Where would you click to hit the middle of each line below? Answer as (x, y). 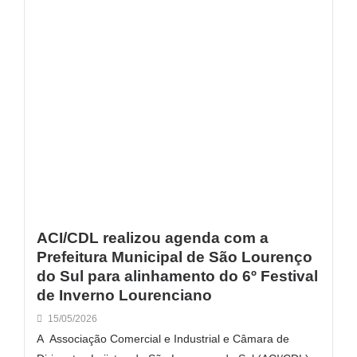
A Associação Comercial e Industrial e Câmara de (163, 338)
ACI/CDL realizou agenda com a (153, 237)
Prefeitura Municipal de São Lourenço (175, 257)
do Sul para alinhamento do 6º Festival (177, 276)
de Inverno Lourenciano (124, 295)
